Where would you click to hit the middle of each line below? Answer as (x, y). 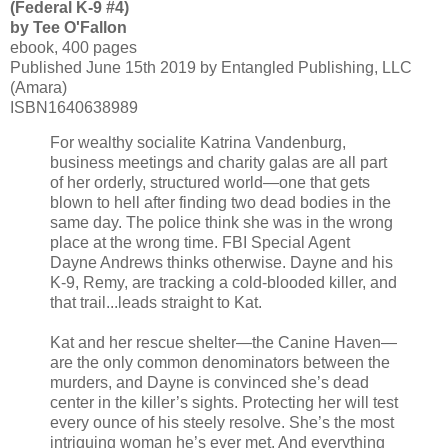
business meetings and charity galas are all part (218, 163)
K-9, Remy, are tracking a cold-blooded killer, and (223, 283)
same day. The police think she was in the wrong (221, 223)
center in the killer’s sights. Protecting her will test (224, 403)
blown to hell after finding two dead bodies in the (220, 203)
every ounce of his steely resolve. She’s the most (222, 423)
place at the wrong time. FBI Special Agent (200, 243)
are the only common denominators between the (220, 363)
